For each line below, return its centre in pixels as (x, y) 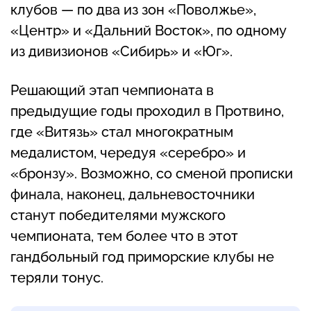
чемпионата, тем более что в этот (124, 236)
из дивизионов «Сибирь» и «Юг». (121, 51)
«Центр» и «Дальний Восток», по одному (148, 30)
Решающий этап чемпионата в (112, 90)
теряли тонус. (57, 277)
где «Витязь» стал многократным (122, 132)
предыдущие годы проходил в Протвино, (147, 111)
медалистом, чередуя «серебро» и (128, 152)
